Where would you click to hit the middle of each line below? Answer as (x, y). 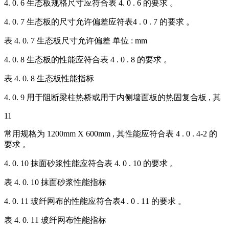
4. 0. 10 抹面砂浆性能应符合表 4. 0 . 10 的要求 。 (91, 164)
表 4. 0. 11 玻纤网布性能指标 (55, 220)
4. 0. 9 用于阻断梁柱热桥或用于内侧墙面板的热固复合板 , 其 (112, 98)
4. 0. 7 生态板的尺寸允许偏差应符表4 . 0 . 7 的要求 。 (99, 22)
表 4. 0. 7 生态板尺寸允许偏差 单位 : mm (76, 41)
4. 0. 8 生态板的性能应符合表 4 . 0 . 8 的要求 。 (88, 60)
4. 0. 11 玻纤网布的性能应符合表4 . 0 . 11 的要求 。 (95, 201)
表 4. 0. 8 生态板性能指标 (49, 79)
